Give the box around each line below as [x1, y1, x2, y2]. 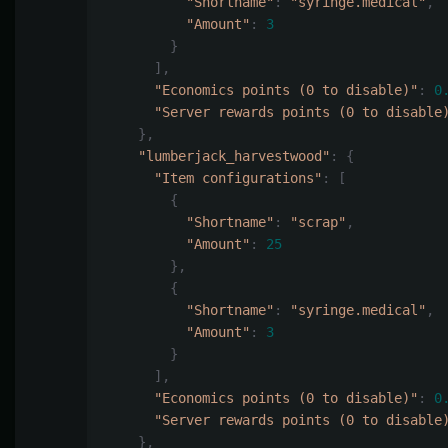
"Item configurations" [154, 170, 322, 187]
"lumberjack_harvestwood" [138, 148, 330, 165]
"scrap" [290, 214, 346, 231]
